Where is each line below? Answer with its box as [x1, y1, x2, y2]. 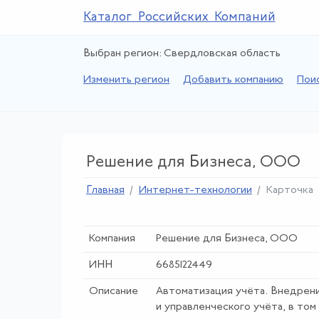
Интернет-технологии [138, 185, 252, 196]
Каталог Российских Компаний [83, 11, 276, 24]
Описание [88, 286, 138, 297]
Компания [88, 233, 135, 244]
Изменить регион [83, 75, 169, 85]
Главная [85, 185, 125, 196]
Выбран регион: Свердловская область [83, 48, 281, 59]
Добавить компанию [183, 75, 283, 85]
